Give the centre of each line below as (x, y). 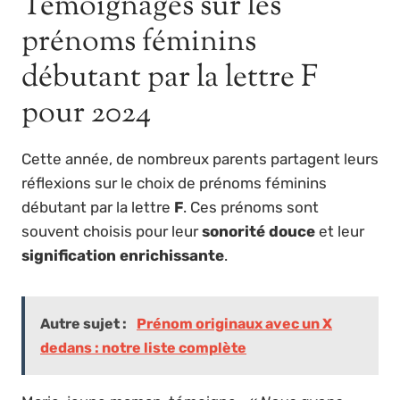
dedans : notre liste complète (143, 347)
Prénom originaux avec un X (234, 323)
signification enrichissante (123, 255)
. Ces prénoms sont (251, 207)
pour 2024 (86, 113)
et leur (340, 231)
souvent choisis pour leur (112, 231)
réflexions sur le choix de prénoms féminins (174, 183)
